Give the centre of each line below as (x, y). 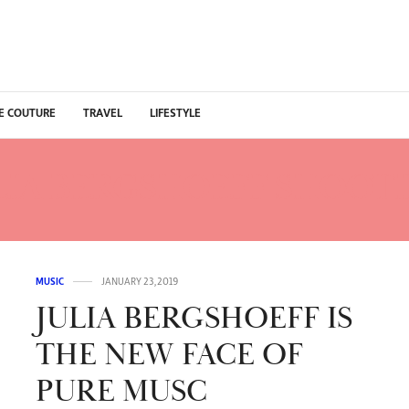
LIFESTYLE (175, 115)
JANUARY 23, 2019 (140, 282)
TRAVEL (103, 115)
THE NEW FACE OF (169, 355)
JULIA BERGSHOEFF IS (194, 319)
